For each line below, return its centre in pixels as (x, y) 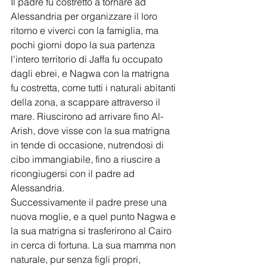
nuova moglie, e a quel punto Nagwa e (94, 217)
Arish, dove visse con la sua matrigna (91, 131)
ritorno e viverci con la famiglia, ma (86, 31)
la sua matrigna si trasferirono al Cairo (92, 231)
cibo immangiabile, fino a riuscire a (87, 159)
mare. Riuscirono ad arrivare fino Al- (87, 117)
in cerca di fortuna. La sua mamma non (94, 245)
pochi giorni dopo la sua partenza (84, 45)
